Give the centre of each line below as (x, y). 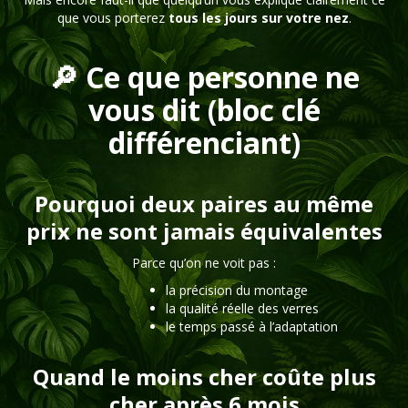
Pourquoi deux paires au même (204, 204)
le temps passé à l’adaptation (251, 326)
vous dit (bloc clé (204, 110)
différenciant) (204, 143)
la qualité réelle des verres (242, 308)
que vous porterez (112, 18)
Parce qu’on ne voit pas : (204, 263)
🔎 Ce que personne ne (204, 77)
